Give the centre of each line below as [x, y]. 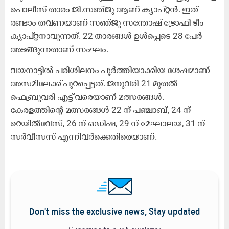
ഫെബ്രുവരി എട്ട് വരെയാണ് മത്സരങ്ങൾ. [87, 96]
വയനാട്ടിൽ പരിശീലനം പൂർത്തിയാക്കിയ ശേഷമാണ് [110, 70]
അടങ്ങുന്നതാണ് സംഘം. [59, 49]
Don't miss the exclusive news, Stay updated [114, 212]
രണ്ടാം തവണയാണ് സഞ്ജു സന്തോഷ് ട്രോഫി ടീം [107, 22]
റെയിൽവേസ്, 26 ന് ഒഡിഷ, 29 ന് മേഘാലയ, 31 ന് [108, 123]
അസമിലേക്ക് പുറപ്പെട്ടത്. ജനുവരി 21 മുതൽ [94, 83]
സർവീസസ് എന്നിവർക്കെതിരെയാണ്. [84, 136]
